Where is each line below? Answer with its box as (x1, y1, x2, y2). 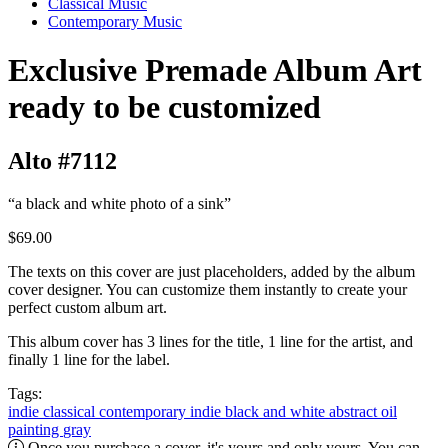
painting (8, 420, 63, 438)
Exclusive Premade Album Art (8, 52, 422, 89)
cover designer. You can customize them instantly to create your (8, 280, 407, 298)
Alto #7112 (8, 147, 117, 174)
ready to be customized (8, 89, 321, 126)
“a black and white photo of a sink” (8, 194, 231, 212)
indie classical (8, 402, 99, 420)
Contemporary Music (48, 13, 182, 30)
